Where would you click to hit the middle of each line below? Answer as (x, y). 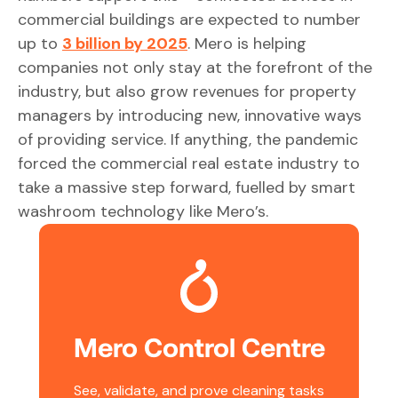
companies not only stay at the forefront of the (195, 68)
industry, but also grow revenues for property (187, 92)
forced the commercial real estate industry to (189, 163)
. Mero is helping (247, 44)
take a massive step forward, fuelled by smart (187, 187)
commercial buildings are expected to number (189, 20)
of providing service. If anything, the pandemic (188, 139)
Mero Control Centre (199, 346)
